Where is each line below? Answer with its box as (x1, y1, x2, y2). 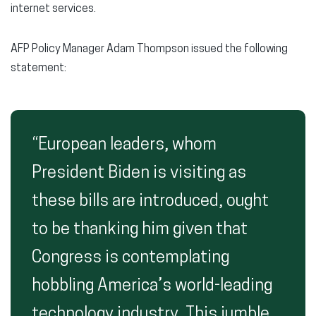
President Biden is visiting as (32, 165, 246, 183)
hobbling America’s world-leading (32, 278, 272, 296)
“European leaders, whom (32, 137, 217, 154)
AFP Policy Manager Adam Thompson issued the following (11, 44, 288, 56)
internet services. (11, 4, 96, 16)
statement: (11, 63, 66, 75)
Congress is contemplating (32, 250, 229, 267)
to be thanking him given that (32, 221, 248, 239)
